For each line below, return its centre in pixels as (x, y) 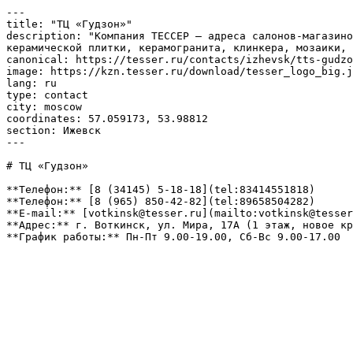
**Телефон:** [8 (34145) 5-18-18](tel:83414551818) (161, 190)
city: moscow (44, 107)
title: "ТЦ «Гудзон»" (69, 24)
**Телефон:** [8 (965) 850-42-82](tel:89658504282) (161, 201)
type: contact (47, 95)
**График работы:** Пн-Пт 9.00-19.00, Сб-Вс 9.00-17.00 (173, 237)
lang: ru (32, 83)
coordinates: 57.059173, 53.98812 (107, 119)
